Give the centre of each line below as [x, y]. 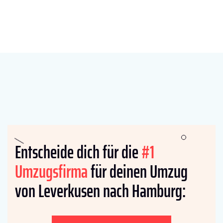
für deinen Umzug [138, 171]
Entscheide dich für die [78, 152]
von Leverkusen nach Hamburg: [100, 191]
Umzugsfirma [51, 171]
